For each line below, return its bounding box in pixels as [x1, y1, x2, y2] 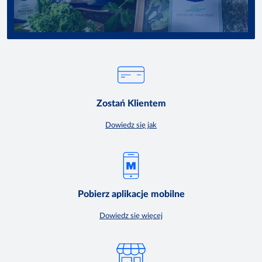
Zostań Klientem [96, 99, 166, 109]
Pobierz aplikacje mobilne [77, 189, 185, 199]
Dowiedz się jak [105, 122, 157, 130]
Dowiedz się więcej [99, 212, 163, 220]
